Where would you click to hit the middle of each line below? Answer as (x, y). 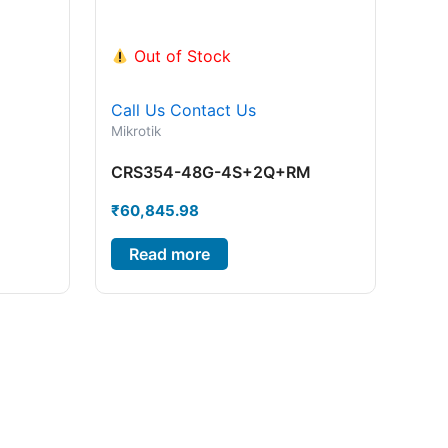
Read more (169, 253)
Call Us (137, 110)
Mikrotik (135, 131)
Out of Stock (179, 56)
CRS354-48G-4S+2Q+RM (210, 172)
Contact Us (212, 110)
